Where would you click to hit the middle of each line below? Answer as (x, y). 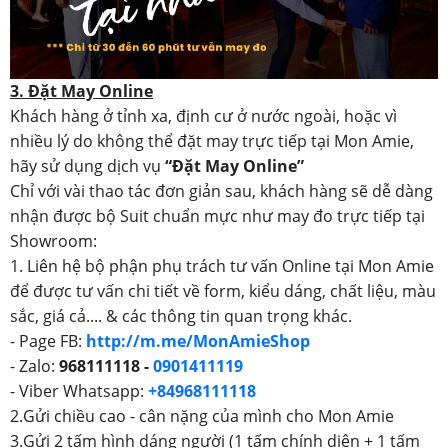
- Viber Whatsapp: (79, 390)
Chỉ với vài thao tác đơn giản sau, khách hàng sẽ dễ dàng (221, 190)
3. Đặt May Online (81, 90)
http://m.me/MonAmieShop (198, 340)
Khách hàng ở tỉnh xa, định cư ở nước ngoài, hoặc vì (203, 115)
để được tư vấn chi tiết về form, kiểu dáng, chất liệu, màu (223, 290)
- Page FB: (48, 340)
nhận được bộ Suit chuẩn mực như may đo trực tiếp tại (217, 215)
